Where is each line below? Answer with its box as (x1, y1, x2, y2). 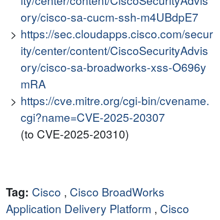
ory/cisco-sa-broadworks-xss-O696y (21, 59, 206, 76)
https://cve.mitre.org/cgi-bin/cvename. (21, 92, 209, 109)
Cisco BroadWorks (70, 184, 165, 200)
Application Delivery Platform (6, 200, 151, 217)
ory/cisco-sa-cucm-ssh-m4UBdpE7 (21, 9, 198, 26)
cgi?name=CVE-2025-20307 (21, 109, 165, 126)
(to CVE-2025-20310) (21, 126, 129, 142)
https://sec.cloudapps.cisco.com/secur (21, 26, 213, 42)
